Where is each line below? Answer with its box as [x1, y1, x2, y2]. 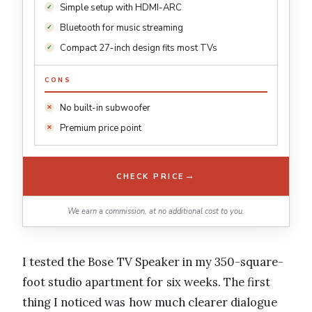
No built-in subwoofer [60, 102, 150, 115]
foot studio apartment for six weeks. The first [22, 274, 271, 290]
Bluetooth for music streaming [60, 22, 183, 35]
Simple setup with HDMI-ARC [60, 1, 182, 15]
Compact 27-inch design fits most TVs [60, 42, 217, 55]
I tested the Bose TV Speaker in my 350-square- [22, 254, 284, 270]
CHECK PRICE [116, 171, 185, 182]
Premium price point [60, 122, 141, 135]
